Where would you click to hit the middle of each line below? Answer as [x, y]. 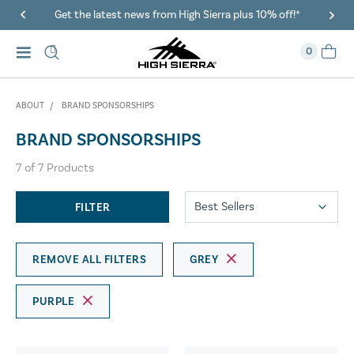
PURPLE [53, 301]
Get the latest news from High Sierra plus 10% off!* [177, 15]
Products [69, 168]
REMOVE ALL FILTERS [89, 260]
